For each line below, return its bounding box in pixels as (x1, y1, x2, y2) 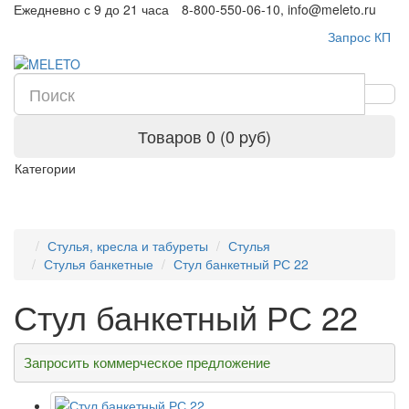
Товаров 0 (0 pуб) (138, 124, 271, 148)
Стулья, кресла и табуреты (47, 236, 208, 255)
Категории (15, 159, 76, 177)
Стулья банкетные (44, 255, 153, 273)
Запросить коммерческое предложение (23, 354, 270, 371)
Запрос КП (328, 27, 391, 46)
